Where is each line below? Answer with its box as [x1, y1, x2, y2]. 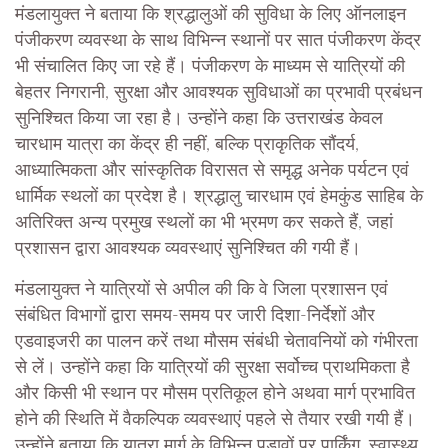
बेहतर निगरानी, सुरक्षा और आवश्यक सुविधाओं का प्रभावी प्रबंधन [15, 84, 422, 103]
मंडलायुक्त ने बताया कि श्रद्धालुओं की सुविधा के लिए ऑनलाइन [15, 6, 406, 25]
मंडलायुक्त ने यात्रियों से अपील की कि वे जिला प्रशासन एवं [15, 281, 388, 300]
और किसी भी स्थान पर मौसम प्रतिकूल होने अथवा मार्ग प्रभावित [15, 385, 415, 404]
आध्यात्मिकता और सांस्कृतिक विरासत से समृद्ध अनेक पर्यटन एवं [15, 162, 409, 181]
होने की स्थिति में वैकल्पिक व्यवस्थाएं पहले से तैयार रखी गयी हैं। [15, 411, 415, 430]
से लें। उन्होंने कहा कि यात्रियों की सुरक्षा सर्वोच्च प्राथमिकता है [15, 359, 410, 378]
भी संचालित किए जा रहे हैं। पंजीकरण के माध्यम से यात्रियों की [15, 58, 405, 77]
